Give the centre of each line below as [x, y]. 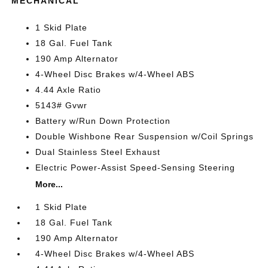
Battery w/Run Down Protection [103, 121]
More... [49, 184]
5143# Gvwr [62, 105]
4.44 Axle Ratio [68, 90]
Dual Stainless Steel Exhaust [98, 152]
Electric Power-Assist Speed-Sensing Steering [135, 167]
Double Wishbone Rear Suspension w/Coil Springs [145, 136]
